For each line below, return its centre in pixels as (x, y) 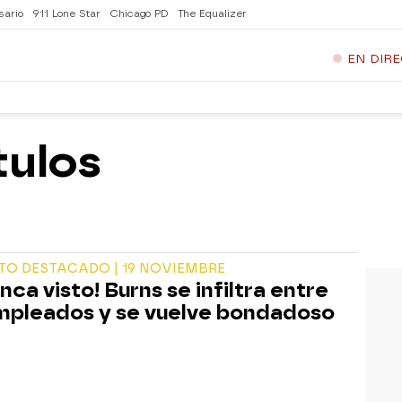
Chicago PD (139, 14)
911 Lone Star (66, 14)
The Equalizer (212, 14)
